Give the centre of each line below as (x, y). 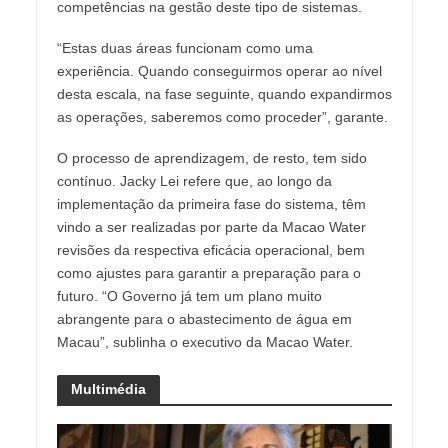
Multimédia (108, 388)
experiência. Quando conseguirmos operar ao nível (219, 70)
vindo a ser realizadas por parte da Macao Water (211, 226)
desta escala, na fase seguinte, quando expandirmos (224, 93)
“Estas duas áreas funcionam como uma (184, 47)
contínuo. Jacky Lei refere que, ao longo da (194, 180)
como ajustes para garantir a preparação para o (208, 272)
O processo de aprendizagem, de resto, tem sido (211, 157)
